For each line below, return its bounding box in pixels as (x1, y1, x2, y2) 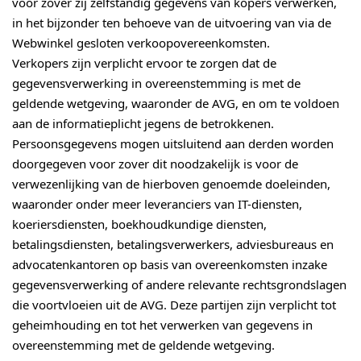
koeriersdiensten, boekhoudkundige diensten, (12, 218, 267, 230)
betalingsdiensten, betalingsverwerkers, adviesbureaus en (12, 239, 334, 251)
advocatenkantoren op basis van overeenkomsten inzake (12, 259, 327, 271)
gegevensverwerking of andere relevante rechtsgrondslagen (12, 279, 346, 291)
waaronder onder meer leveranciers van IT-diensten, (12, 198, 302, 210)
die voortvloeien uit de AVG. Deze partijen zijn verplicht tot (12, 299, 336, 311)
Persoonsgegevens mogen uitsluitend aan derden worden (12, 138, 334, 150)
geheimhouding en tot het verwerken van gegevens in (12, 319, 313, 331)
